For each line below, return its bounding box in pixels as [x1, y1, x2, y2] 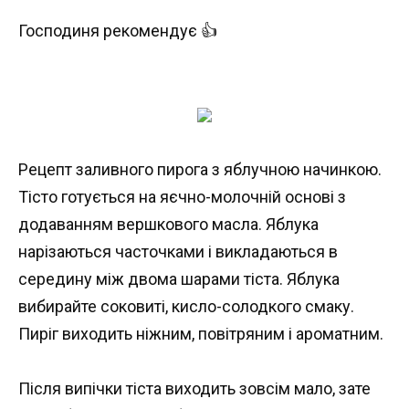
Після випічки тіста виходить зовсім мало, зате [18, 379, 371, 399]
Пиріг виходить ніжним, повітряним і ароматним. [18, 323, 383, 343]
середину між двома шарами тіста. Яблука [18, 268, 340, 288]
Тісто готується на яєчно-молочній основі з [18, 186, 346, 206]
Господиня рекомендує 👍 [18, 21, 217, 40]
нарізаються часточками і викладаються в [18, 241, 338, 261]
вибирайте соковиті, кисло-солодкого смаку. [18, 296, 354, 316]
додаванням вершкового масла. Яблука [18, 214, 319, 234]
